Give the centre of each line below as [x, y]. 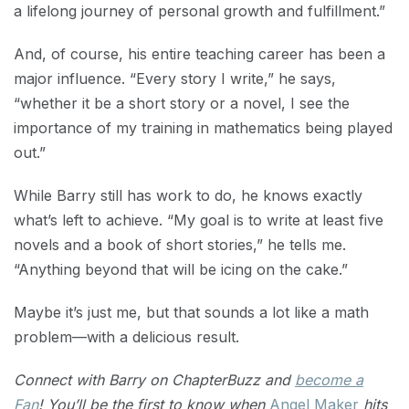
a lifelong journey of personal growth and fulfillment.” [199, 11]
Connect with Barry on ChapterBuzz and [154, 380]
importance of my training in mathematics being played [203, 128]
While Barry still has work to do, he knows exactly [188, 195]
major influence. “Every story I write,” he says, [175, 79]
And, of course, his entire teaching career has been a [199, 54]
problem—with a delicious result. [126, 337]
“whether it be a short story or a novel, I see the [182, 103]
